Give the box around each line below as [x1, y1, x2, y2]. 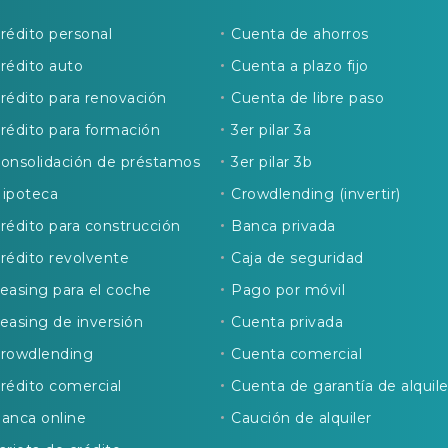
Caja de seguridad [231, 249, 364, 267]
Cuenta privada [231, 313, 343, 331]
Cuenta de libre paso [231, 89, 384, 107]
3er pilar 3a [231, 121, 311, 139]
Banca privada [231, 217, 336, 235]
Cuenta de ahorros [231, 25, 369, 43]
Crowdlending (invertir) [231, 185, 401, 203]
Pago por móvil [231, 281, 345, 299]
